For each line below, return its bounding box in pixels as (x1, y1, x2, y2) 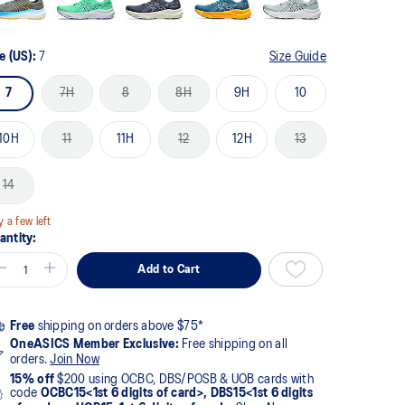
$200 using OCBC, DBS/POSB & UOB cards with (54, 372, 315, 386)
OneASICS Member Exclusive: (10, 337, 179, 351)
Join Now (50, 353, 99, 366)
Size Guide (269, 50, 326, 63)
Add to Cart (137, 263, 201, 276)
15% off (10, 372, 55, 386)
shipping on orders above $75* (34, 319, 204, 333)
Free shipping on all (178, 337, 288, 351)
